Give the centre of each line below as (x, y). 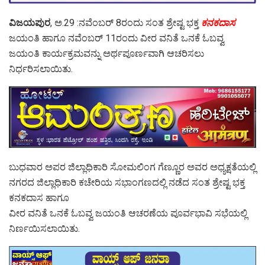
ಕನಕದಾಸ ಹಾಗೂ (39, 198)
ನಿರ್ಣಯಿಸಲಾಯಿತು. (44, 229)
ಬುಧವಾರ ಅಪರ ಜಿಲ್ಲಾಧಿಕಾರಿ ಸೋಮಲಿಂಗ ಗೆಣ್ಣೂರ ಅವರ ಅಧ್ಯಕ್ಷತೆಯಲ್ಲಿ (132, 167)
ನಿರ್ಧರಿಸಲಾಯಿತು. (41, 69)
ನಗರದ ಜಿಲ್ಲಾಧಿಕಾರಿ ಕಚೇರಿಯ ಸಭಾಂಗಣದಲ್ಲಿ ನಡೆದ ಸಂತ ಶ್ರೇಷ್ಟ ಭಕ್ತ (127, 183)
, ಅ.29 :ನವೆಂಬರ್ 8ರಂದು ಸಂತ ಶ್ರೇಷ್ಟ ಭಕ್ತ (126, 22)
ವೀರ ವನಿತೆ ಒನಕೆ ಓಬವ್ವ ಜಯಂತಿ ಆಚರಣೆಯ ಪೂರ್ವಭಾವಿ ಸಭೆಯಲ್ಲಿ (128, 214)
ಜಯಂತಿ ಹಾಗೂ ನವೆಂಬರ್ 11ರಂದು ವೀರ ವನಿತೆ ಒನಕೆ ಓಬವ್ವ (117, 38)
